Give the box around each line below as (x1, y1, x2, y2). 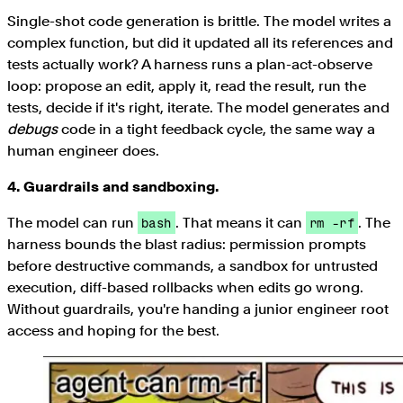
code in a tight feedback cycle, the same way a (58, 120, 375, 138)
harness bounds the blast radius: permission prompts (7, 235, 366, 253)
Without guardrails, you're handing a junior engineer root (7, 300, 389, 318)
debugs (7, 120, 58, 138)
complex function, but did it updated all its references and (7, 33, 393, 51)
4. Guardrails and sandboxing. (7, 177, 219, 195)
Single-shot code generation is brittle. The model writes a (7, 12, 391, 30)
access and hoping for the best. (7, 321, 219, 339)
